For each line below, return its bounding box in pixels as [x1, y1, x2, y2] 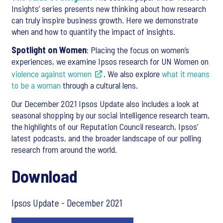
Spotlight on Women [11, 44, 87, 55]
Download [11, 166, 78, 186]
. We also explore [104, 68, 162, 79]
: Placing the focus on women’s [87, 44, 189, 55]
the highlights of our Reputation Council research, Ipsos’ [11, 121, 198, 132]
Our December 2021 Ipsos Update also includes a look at [11, 98, 199, 109]
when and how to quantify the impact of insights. [11, 26, 175, 37]
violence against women [11, 68, 92, 79]
